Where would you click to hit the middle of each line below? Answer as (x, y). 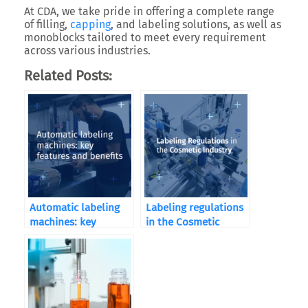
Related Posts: (68, 76)
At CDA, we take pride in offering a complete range (149, 11)
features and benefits (80, 236)
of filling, (47, 24)
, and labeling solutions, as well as (196, 24)
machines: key (63, 222)
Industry (166, 236)
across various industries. (87, 51)
